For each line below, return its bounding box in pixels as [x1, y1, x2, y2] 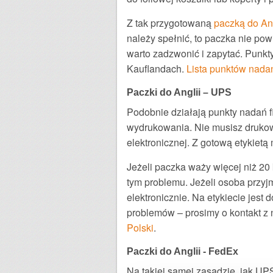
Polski [127, 220, 154, 235]
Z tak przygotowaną [127, 15, 214, 30]
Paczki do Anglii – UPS [127, 87, 232, 97]
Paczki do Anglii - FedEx [127, 246, 238, 257]
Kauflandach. [127, 61, 186, 76]
